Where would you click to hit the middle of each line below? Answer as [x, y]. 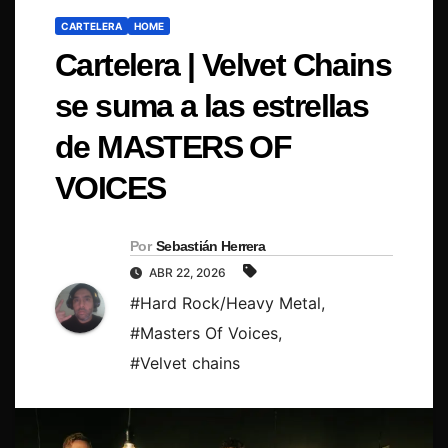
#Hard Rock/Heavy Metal [225, 303]
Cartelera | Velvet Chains [223, 65]
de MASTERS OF [173, 147]
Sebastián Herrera [210, 246]
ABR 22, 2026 [187, 273]
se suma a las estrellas [212, 106]
